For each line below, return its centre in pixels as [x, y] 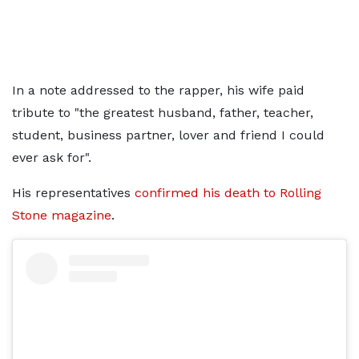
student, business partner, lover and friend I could [168, 135]
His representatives [73, 193]
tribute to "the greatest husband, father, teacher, [163, 113]
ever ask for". [52, 157]
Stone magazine [62, 215]
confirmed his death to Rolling [228, 193]
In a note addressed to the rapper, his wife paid [158, 90]
